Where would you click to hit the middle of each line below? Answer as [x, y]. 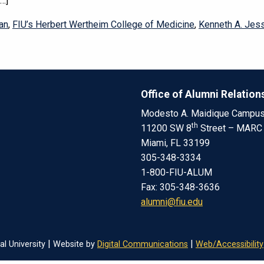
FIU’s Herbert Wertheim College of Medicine [103, 24]
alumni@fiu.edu [172, 202]
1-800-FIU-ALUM [176, 172]
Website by [75, 244]
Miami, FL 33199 [175, 143]
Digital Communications [143, 244]
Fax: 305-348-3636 [180, 187]
